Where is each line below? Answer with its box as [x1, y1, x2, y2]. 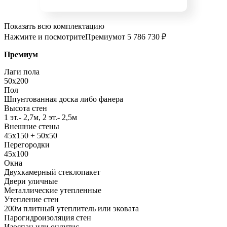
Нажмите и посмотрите [4, 32, 85, 42]
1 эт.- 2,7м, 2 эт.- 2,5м [4, 113, 77, 122]
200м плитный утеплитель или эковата [4, 204, 139, 213]
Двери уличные [4, 177, 58, 186]
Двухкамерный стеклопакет [4, 168, 100, 177]
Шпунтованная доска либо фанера [4, 95, 123, 104]
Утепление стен [4, 195, 59, 204]
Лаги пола [4, 67, 40, 77]
